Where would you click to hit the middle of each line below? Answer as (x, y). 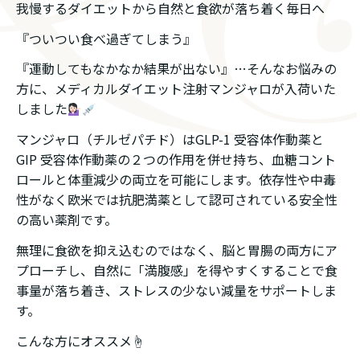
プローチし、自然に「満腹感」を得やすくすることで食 (177, 270)
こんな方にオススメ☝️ (80, 340)
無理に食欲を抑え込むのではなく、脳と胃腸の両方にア (177, 250)
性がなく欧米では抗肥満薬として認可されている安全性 (177, 200)
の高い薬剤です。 (67, 220)
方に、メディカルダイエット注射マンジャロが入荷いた (176, 89)
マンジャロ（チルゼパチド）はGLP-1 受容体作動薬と (170, 139)
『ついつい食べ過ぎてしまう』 (106, 38)
